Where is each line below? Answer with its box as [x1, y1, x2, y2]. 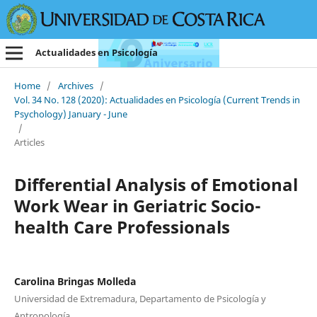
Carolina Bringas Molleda [13, 274, 136, 288]
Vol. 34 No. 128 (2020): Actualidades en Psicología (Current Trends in [13, 93, 300, 106]
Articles [13, 135, 45, 149]
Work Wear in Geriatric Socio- [13, 193, 261, 217]
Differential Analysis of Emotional [13, 172, 298, 196]
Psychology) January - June [13, 107, 127, 120]
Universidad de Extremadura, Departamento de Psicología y [13, 292, 266, 305]
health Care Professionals [13, 214, 230, 238]
